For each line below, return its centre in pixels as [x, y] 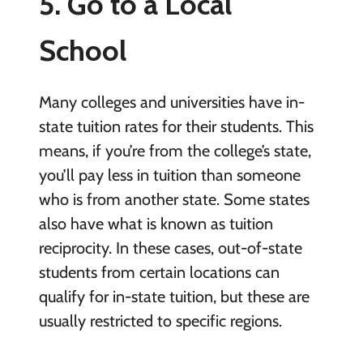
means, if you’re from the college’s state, [175, 150]
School [83, 50]
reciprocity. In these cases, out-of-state [170, 248]
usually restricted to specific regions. [162, 320]
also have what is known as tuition [156, 223]
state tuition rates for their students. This [176, 126]
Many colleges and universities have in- [171, 102]
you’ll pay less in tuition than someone [169, 175]
